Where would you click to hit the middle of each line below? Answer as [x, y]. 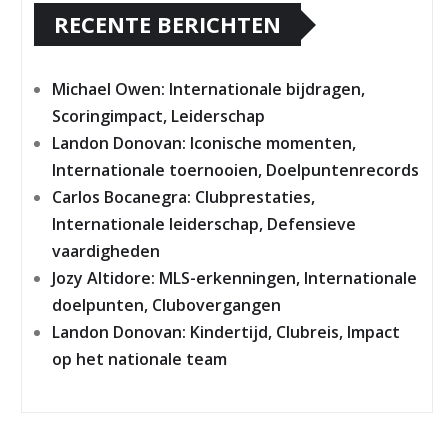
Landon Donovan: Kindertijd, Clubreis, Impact [226, 332]
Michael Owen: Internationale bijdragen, [208, 89]
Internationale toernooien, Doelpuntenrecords [235, 170]
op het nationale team [139, 359]
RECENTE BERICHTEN [167, 24]
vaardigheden [106, 251]
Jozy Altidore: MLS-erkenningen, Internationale [234, 278]
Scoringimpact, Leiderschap [158, 116]
